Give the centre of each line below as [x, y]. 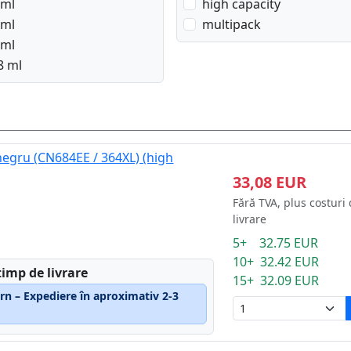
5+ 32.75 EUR [275, 243]
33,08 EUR [269, 182]
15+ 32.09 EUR [275, 280]
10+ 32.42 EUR [275, 262]
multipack [231, 24]
